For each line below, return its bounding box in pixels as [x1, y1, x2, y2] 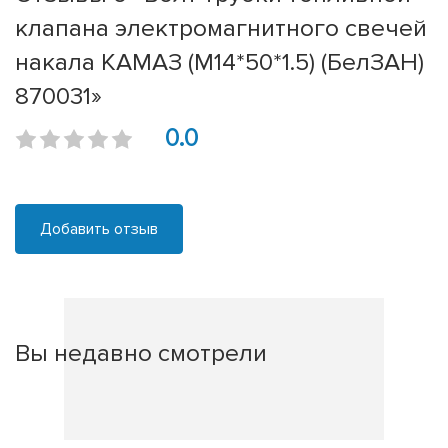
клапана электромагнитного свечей [15, 13, 427, 44]
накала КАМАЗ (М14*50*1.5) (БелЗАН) [15, 47, 424, 78]
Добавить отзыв [40, 219, 158, 240]
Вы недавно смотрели [15, 338, 267, 369]
